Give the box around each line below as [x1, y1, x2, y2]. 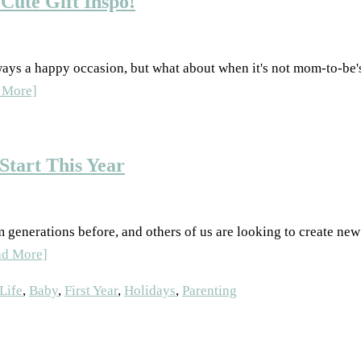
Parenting [182, 283, 237, 298]
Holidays [124, 283, 176, 298]
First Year [64, 283, 118, 298]
